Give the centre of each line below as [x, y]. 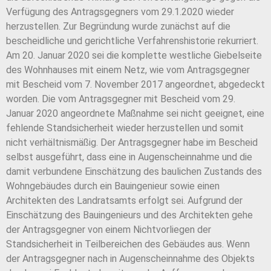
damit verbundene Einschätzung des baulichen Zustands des [134, 172]
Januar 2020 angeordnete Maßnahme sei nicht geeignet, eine [135, 114]
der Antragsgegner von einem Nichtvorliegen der [109, 230]
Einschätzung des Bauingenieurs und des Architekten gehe [129, 215]
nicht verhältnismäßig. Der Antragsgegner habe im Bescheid [132, 143]
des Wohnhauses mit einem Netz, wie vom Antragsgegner [128, 70]
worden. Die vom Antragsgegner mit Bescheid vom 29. [121, 99]
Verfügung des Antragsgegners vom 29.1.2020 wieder [120, 12]
